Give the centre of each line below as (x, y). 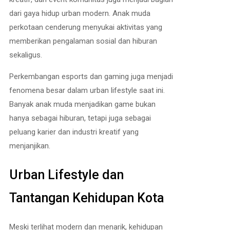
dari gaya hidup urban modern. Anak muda (80, 13)
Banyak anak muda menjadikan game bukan (82, 104)
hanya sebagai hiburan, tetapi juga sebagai (80, 118)
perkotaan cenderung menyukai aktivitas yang (86, 27)
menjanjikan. (30, 146)
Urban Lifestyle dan (66, 175)
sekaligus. (26, 55)
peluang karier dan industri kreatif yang (74, 132)
